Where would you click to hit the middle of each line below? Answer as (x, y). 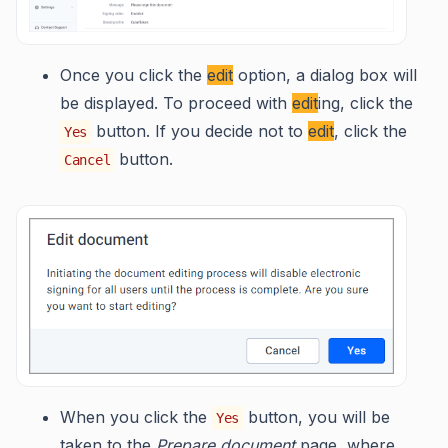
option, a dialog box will (325, 74)
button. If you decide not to (200, 130)
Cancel (87, 159)
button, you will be (317, 416)
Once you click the (133, 74)
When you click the (136, 416)
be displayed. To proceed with (176, 102)
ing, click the (365, 102)
